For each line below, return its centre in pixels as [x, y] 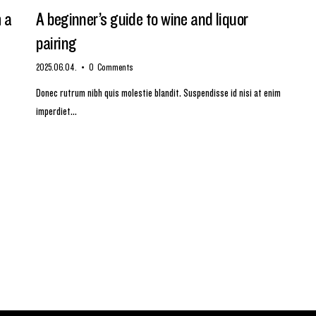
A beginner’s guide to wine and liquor [142, 17]
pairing [56, 41]
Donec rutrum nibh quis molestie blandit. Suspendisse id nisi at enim [159, 92]
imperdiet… [57, 110]
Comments [115, 66]
